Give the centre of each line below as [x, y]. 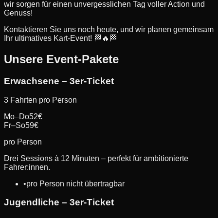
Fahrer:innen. [27, 167]
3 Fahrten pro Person [40, 100]
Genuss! [18, 13]
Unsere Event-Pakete [61, 59]
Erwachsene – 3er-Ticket [59, 81]
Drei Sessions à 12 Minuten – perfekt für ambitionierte [96, 158]
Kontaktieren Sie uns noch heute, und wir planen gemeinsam [109, 30]
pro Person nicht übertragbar [75, 183]
